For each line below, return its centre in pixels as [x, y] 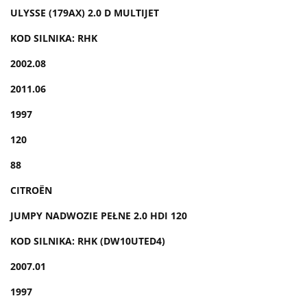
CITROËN [31, 190]
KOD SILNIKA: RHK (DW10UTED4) [88, 241]
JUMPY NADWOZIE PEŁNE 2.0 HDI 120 [99, 215]
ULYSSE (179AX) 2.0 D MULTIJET [85, 12]
